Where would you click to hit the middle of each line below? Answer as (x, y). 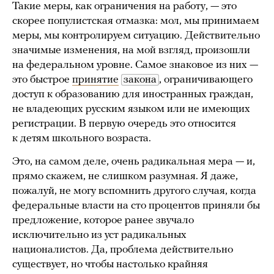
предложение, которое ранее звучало (103, 220)
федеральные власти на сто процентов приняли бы (136, 206)
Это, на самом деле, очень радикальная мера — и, (134, 161)
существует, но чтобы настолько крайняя (110, 264)
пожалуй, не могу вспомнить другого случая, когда (134, 191)
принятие (95, 80)
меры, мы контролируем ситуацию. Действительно (136, 35)
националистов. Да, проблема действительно (123, 250)
